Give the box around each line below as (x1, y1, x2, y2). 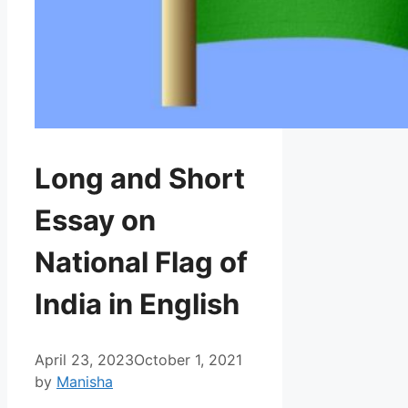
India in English (35, 287, 240, 321)
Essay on (35, 203, 156, 238)
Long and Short (35, 161, 245, 196)
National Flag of (35, 245, 248, 280)
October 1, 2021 (134, 350, 242, 369)
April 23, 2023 (35, 350, 134, 369)
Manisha (56, 372, 113, 391)
